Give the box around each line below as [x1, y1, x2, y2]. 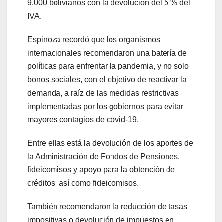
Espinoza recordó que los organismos [27, 35, 160, 44]
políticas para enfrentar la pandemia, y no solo [27, 62, 189, 71]
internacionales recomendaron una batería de [27, 49, 187, 57]
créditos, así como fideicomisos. [27, 179, 139, 188]
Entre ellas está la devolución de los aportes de [27, 139, 193, 148]
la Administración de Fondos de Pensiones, [27, 152, 180, 161]
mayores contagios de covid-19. [27, 115, 139, 124]
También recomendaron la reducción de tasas [27, 202, 187, 211]
